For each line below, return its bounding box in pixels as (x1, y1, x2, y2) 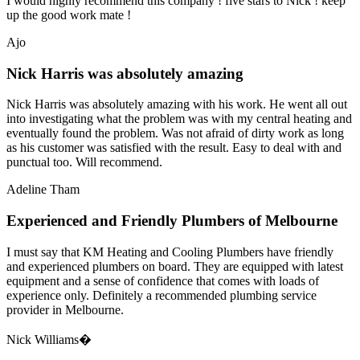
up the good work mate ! (6, 7, 131, 22)
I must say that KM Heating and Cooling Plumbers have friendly (6, 244, 333, 259)
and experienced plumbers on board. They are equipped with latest (6, 259, 343, 273)
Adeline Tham (6, 182, 80, 197)
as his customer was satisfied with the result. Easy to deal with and (6, 141, 342, 155)
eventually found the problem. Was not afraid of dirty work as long (6, 126, 344, 141)
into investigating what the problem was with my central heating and (6, 112, 352, 126)
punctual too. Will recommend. (6, 155, 162, 170)
